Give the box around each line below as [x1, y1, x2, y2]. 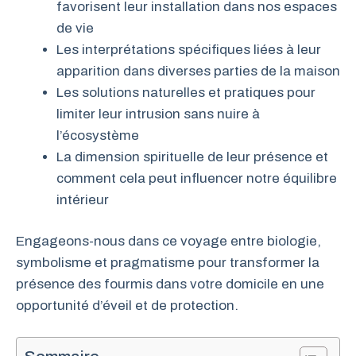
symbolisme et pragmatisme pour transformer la [16, 255, 319, 270]
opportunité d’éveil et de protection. [16, 298, 238, 313]
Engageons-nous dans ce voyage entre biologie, [16, 234, 321, 249]
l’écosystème [56, 127, 139, 143]
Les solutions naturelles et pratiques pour [56, 84, 315, 100]
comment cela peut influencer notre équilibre [56, 170, 337, 186]
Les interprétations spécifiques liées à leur [56, 41, 321, 57]
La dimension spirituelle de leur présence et [56, 149, 328, 164]
